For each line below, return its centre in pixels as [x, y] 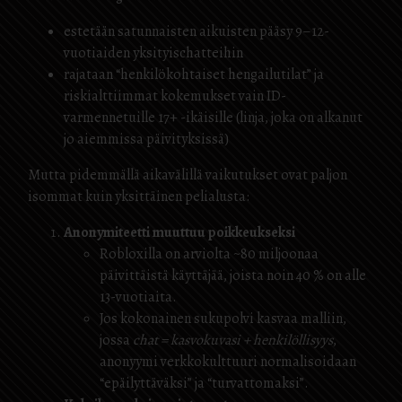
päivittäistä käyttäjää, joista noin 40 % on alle [233, 275]
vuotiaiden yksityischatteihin [153, 53]
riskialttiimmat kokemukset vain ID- [175, 96]
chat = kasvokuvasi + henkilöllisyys [233, 340]
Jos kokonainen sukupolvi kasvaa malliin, [223, 319]
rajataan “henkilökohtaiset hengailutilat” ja [194, 74]
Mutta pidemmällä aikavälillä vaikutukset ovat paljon [188, 175]
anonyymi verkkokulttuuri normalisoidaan [228, 362]
